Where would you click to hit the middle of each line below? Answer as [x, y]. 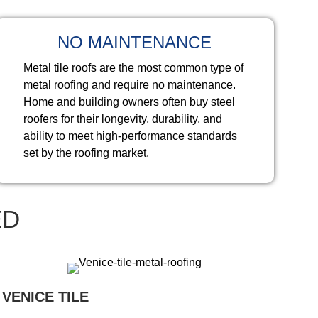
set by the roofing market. [86, 153]
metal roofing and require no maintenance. [129, 85]
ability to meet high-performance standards [130, 136]
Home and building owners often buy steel [129, 102]
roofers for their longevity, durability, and [122, 119]
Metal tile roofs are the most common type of [133, 68]
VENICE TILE [45, 297]
